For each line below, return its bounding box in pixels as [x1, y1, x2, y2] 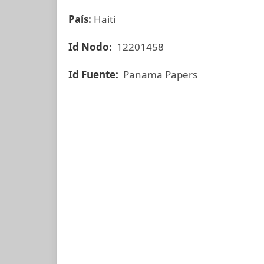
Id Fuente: [68, 68, 121, 81]
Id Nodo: [68, 40, 114, 54]
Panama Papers [121, 68, 197, 81]
